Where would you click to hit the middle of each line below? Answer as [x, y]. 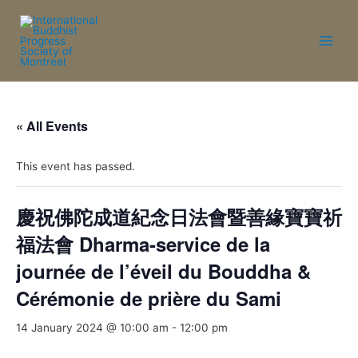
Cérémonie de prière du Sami [149, 298]
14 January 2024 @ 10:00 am [92, 328]
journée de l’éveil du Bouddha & [163, 271]
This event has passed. [76, 167]
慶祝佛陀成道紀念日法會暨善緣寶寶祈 [179, 217]
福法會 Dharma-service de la [143, 244]
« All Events [52, 126]
